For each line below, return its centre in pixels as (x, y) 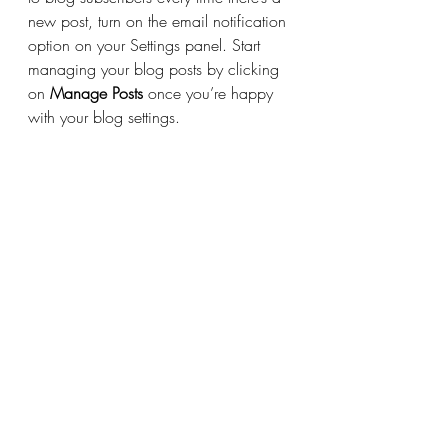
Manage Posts (96, 93)
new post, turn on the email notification (159, 21)
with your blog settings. (104, 117)
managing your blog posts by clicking (156, 69)
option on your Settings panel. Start (146, 45)
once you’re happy (210, 93)
